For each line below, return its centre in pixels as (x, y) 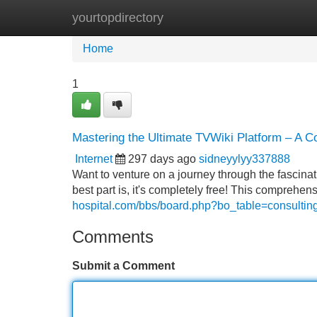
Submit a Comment (123, 266)
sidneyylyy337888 (244, 159)
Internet (94, 159)
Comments (113, 237)
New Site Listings (189, 17)
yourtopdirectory (118, 18)
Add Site (276, 17)
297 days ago (162, 159)
